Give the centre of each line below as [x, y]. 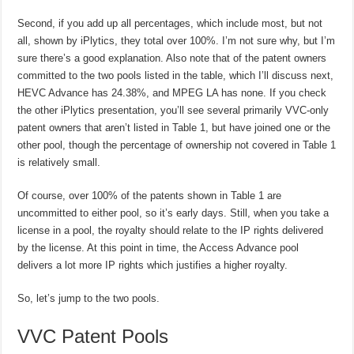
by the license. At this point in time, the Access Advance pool [158, 248]
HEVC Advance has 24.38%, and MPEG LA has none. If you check [172, 93]
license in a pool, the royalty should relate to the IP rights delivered [171, 231]
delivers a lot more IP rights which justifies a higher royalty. [153, 265]
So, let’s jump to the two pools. [89, 299]
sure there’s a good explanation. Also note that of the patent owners [172, 58]
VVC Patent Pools [93, 337]
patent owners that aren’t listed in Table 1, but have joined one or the [174, 128]
